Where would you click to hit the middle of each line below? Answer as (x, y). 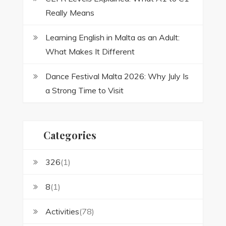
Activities (62, 212)
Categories (70, 135)
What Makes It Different (90, 52)
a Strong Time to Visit (84, 91)
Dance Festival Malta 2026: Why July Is (117, 76)
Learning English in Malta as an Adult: (112, 38)
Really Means (70, 13)
